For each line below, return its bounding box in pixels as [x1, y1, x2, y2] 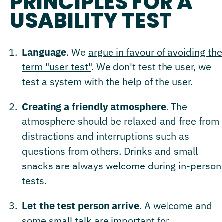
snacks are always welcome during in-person [22, 159, 221, 172]
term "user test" [22, 59, 91, 73]
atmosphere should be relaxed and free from [22, 114, 219, 128]
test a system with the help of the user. [22, 74, 193, 88]
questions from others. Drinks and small [22, 144, 198, 158]
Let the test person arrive [22, 198, 139, 212]
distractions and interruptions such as [22, 129, 189, 143]
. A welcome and [139, 198, 212, 212]
